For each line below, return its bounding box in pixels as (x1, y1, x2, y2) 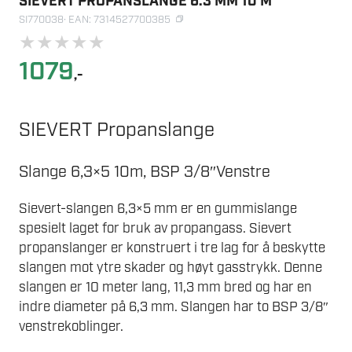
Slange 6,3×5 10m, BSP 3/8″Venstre (19, 161, 270, 182)
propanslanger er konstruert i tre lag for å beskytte (19, 239, 325, 257)
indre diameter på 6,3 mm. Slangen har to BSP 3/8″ (19, 298, 328, 316)
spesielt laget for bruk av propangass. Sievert (19, 219, 291, 237)
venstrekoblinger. (19, 317, 123, 335)
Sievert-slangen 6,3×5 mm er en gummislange (19, 200, 297, 218)
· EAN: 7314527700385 (64, 13, 170, 27)
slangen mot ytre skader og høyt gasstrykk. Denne (19, 258, 322, 277)
